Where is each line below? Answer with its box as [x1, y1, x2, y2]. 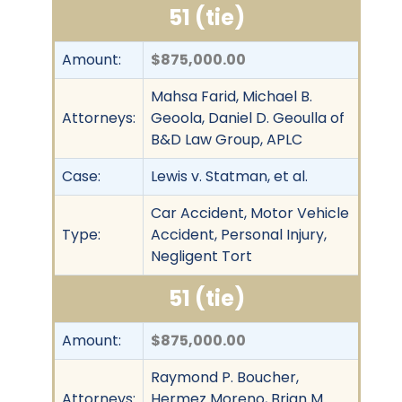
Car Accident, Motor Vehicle [151, 202, 349, 223]
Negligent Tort [151, 245, 252, 267]
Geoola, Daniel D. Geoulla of [151, 107, 345, 128]
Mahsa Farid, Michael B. [151, 85, 312, 107]
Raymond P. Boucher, [151, 366, 299, 388]
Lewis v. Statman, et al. [151, 165, 308, 187]
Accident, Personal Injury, [151, 223, 327, 245]
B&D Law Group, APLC [151, 128, 302, 150]
